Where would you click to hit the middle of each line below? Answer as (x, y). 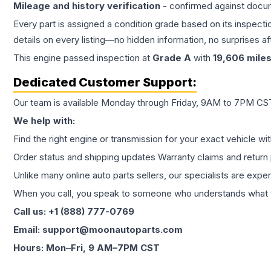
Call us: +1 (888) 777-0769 (74, 211)
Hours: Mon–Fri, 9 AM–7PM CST (87, 248)
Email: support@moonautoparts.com (98, 230)
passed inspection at (107, 58)
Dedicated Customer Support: (105, 82)
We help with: (44, 121)
